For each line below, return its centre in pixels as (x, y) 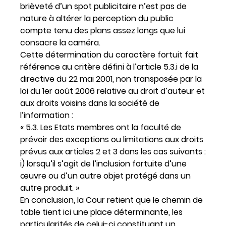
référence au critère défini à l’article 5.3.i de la (109, 67)
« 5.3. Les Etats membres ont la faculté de (101, 127)
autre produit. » (50, 188)
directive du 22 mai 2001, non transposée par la (111, 79)
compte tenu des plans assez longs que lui (103, 30)
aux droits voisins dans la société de (90, 103)
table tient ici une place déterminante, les (101, 212)
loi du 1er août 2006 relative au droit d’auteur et (112, 91)
